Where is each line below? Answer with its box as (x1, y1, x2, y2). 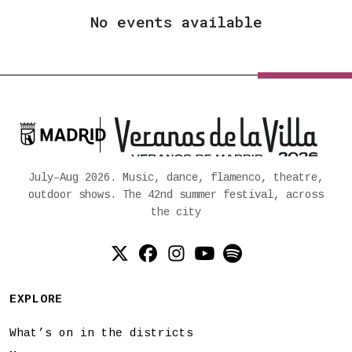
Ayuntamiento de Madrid (14, 134, 185, 151)
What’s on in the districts (9, 326, 193, 339)
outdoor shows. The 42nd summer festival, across (28, 188, 324, 201)
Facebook (146, 255, 235, 277)
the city (151, 205, 201, 218)
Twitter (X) (118, 255, 240, 277)
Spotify (231, 255, 309, 277)
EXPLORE (9, 292, 64, 306)
